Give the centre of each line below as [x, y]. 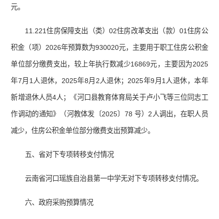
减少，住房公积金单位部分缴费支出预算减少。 [83, 131]
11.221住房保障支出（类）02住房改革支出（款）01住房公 [117, 31]
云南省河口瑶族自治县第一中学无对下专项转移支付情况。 [114, 179]
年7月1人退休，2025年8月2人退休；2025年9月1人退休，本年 [109, 81]
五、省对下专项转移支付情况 [70, 155]
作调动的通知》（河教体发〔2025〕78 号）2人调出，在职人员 [109, 114]
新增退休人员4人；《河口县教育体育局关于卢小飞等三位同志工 [109, 98]
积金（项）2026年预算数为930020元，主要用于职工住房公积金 [109, 48]
